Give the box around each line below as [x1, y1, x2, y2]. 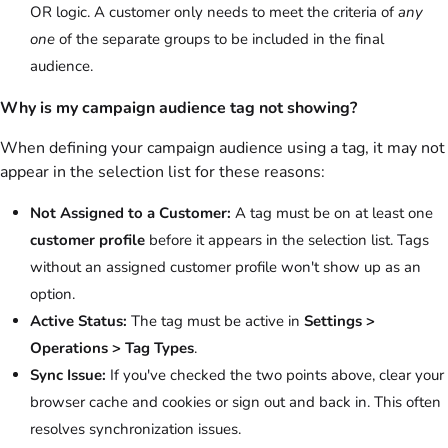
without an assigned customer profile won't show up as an [30, 256, 421, 277]
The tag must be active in [127, 310, 304, 331]
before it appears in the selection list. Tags [145, 229, 429, 250]
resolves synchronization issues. [30, 418, 241, 439]
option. [30, 283, 75, 304]
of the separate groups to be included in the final [55, 28, 384, 49]
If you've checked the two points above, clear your [106, 364, 444, 385]
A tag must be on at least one [231, 202, 433, 223]
